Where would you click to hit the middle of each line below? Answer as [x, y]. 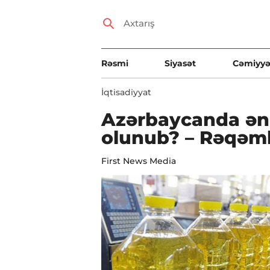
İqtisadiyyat [126, 92]
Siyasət [181, 63]
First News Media [139, 161]
